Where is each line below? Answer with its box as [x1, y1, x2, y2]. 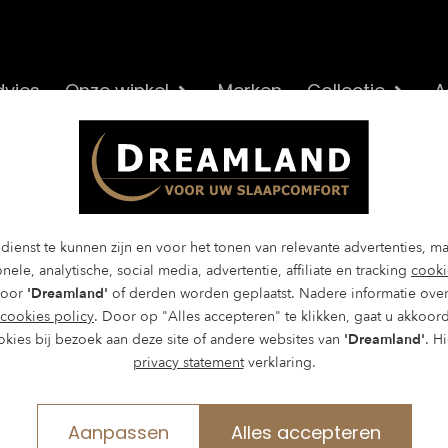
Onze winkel [65, 78, 169, 103]
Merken [218, 78, 282, 103]
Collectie [307, 78, 385, 103]
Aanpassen [67, 419, 169, 445]
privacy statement [132, 352, 244, 372]
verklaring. [243, 352, 316, 372]
